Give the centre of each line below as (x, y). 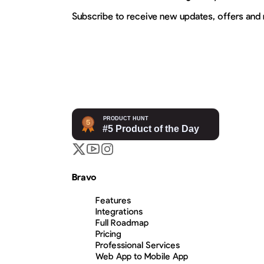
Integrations (119, 211)
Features (113, 199)
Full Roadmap (122, 222)
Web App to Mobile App (142, 255)
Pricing (108, 233)
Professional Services (138, 244)
